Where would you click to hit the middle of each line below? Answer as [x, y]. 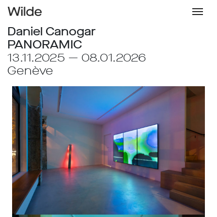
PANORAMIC [45, 45]
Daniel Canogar [52, 31]
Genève [30, 71]
